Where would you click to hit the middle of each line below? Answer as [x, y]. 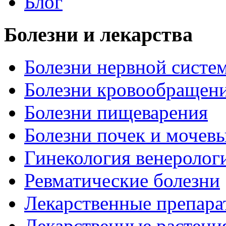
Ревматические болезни [122, 181]
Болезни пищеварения [116, 112]
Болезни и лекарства [98, 34]
